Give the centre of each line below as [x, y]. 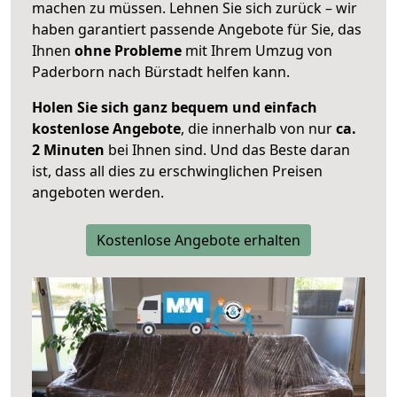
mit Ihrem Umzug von [257, 51]
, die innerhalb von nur [258, 129]
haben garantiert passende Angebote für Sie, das [197, 30]
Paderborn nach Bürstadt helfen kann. [161, 72]
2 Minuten [68, 150]
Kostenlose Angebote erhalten [198, 241]
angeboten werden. [98, 193]
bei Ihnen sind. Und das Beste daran [227, 150]
